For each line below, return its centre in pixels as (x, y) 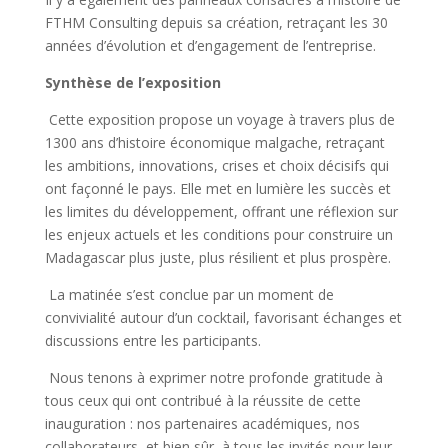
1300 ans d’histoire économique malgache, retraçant (214, 143)
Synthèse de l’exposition (132, 83)
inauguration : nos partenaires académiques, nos (202, 424)
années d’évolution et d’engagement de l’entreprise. (210, 46)
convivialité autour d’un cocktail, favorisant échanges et (223, 318)
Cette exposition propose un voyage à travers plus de (219, 120)
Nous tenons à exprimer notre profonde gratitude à (213, 378)
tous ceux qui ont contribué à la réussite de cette (202, 401)
